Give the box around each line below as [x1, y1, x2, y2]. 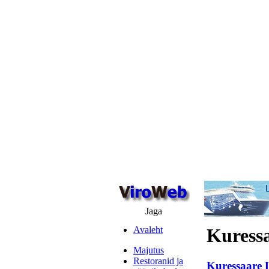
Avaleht [133, 225, 163, 235]
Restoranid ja [133, 256, 183, 266]
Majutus [133, 245, 164, 255]
